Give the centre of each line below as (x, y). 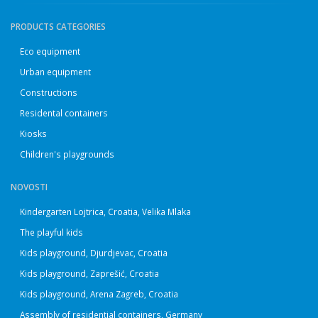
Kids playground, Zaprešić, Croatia (89, 273)
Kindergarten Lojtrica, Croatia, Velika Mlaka (105, 212)
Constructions (49, 92)
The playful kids (51, 232)
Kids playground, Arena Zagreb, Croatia (99, 294)
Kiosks (33, 133)
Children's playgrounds (67, 154)
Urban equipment (55, 72)
